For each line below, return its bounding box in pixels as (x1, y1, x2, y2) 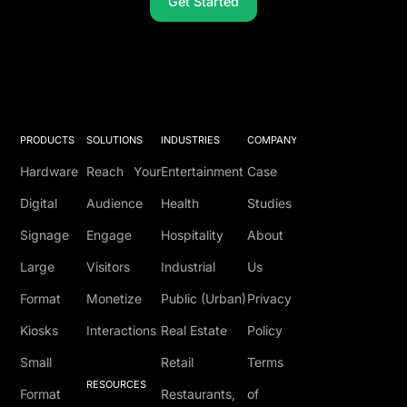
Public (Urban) (161, 290, 247, 306)
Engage (86, 226, 133, 243)
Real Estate (161, 322, 228, 338)
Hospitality (161, 226, 224, 243)
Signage (20, 226, 70, 243)
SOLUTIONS (86, 133, 144, 146)
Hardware (20, 163, 79, 179)
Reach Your (86, 163, 162, 179)
